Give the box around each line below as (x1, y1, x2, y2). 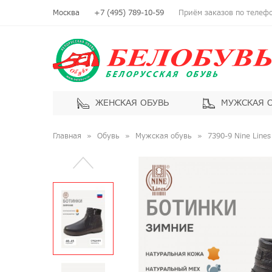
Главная (53, 131, 81, 141)
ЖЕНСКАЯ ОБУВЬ (95, 97, 169, 109)
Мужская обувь (135, 131, 192, 141)
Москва (53, 7, 80, 18)
